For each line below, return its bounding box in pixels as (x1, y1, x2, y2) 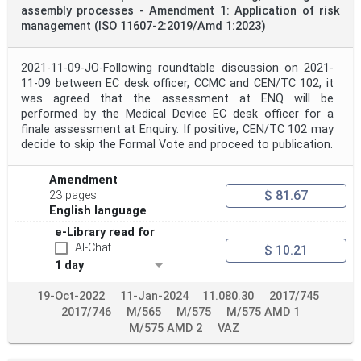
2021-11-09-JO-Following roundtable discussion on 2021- (21, 61, 334, 76)
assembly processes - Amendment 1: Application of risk (21, 4, 340, 19)
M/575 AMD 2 (128, 322, 202, 336)
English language (49, 204, 147, 218)
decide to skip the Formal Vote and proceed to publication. (21, 138, 333, 152)
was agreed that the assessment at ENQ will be (21, 92, 334, 106)
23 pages (49, 189, 98, 203)
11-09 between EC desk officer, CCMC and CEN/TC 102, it (21, 77, 334, 91)
